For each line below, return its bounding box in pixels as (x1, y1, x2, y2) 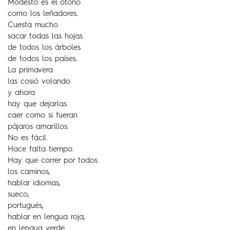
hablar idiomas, (8, 180, 61, 187)
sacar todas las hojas (8, 33, 83, 41)
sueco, (8, 191, 29, 199)
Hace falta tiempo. (8, 146, 74, 154)
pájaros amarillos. (8, 123, 69, 131)
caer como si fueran (8, 112, 78, 120)
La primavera (8, 67, 53, 74)
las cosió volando (8, 78, 70, 86)
